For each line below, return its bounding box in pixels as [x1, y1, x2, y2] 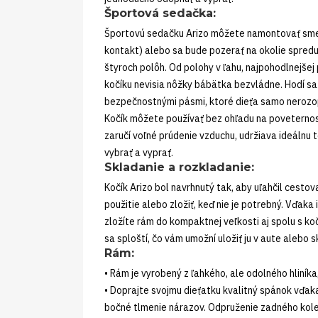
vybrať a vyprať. [104, 146, 173, 159]
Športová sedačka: [104, 6, 216, 20]
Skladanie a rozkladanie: [104, 160, 254, 174]
